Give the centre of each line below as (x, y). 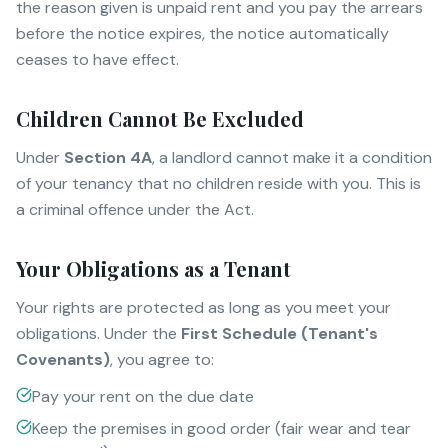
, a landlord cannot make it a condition (292, 157)
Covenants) (63, 359)
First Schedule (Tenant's (279, 333)
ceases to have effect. (97, 59)
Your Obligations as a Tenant (153, 268)
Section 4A (108, 157)
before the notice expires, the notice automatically (202, 33)
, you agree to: (162, 359)
